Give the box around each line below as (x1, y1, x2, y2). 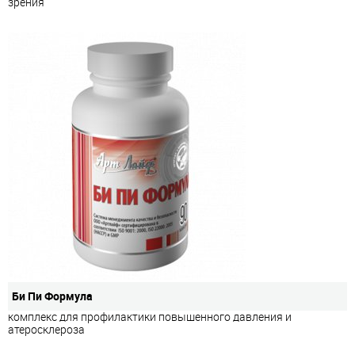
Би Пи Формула (12, 288, 93, 303)
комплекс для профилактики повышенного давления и (8, 308, 292, 324)
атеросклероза (8, 321, 85, 337)
